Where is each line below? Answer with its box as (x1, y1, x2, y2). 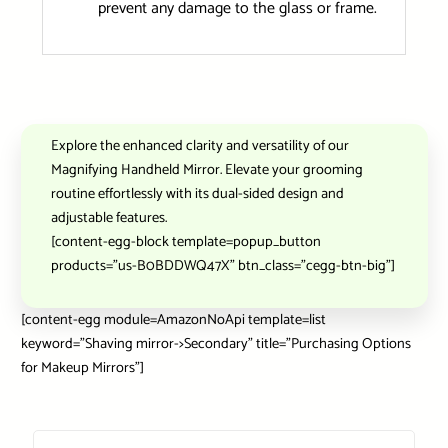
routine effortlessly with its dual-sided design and (50, 181, 344, 206)
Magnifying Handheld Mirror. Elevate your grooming (50, 157, 363, 182)
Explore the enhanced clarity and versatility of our (50, 133, 349, 158)
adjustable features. (50, 205, 167, 230)
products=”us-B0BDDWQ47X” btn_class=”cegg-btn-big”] (50, 253, 395, 278)
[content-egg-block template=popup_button (50, 229, 321, 254)
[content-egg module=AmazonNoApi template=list (20, 307, 326, 332)
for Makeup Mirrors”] (20, 355, 144, 380)
